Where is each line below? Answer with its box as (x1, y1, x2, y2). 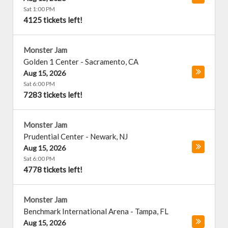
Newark (90, 132, 116, 141)
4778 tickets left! (23, 165, 82, 174)
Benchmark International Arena (23, 207, 129, 216)
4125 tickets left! (23, 15, 82, 24)
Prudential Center (23, 132, 84, 141)
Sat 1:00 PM (23, 5, 55, 13)
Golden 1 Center (23, 57, 79, 66)
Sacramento (85, 57, 125, 66)
